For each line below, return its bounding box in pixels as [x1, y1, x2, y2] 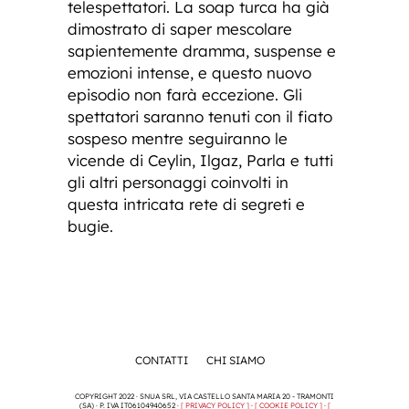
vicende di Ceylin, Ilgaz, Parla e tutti [68, 150, 333, 170]
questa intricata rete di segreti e [68, 194, 305, 214]
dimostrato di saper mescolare [68, 18, 292, 38]
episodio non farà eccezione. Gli [68, 84, 302, 104]
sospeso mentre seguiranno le [68, 128, 288, 148]
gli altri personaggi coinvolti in [68, 172, 288, 192]
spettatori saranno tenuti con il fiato [68, 106, 332, 126]
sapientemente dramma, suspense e [68, 40, 336, 60]
